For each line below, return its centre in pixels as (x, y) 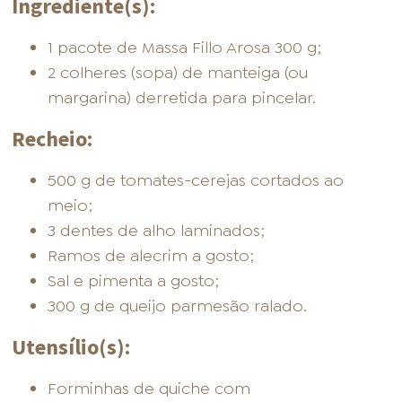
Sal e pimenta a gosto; (134, 281)
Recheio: (52, 139)
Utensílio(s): (71, 347)
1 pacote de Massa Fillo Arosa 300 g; (185, 48)
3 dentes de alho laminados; (157, 231)
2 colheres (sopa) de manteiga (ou (178, 73)
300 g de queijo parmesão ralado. (178, 306)
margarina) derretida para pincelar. (182, 98)
